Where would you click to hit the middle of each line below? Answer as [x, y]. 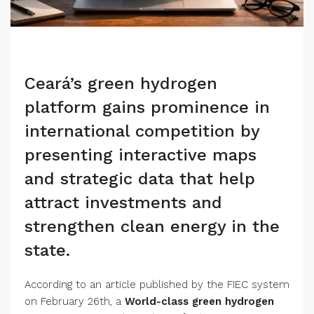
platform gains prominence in [147, 108]
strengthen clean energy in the [152, 227]
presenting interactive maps [141, 155]
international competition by [142, 131]
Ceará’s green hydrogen [121, 84]
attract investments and [123, 203]
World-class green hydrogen [199, 302]
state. [47, 251]
